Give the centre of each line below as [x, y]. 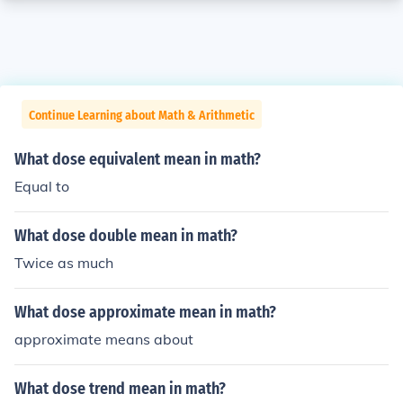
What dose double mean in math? [126, 236]
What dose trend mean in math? [120, 389]
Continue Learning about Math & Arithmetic [142, 116]
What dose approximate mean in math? [145, 312]
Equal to [42, 186]
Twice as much [64, 263]
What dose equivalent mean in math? [138, 159]
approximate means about [104, 339]
